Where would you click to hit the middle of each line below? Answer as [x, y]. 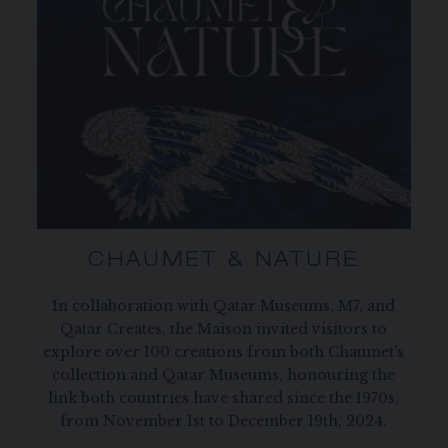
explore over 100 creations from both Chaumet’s [224, 352]
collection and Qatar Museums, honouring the [224, 375]
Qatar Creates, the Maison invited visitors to [224, 329]
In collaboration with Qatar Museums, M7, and [224, 306]
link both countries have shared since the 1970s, [224, 398]
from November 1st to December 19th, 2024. [224, 421]
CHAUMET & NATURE [223, 262]
